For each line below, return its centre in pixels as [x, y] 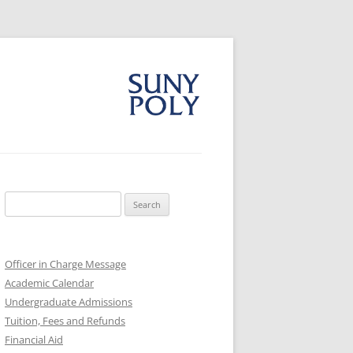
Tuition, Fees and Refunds [65, 321]
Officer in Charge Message [65, 264]
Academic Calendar [49, 283]
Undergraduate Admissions [69, 302]
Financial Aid [34, 340]
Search [20, 200]
